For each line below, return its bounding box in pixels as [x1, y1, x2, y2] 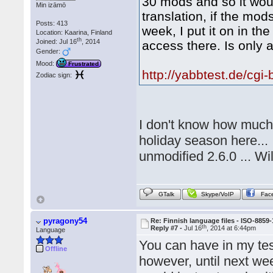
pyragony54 [43, 216, 88, 226]
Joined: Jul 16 [36, 37, 77, 45]
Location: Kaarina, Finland [36, 28, 113, 36]
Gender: [36, 47, 63, 55]
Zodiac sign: [36, 71, 73, 79]
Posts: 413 [36, 19, 68, 27]
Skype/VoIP [201, 191, 235, 198]
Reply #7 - [151, 224, 185, 232]
